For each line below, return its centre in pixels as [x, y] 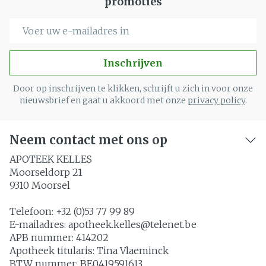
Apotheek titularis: [53, 251]
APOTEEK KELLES [51, 159]
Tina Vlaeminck [133, 251]
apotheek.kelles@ [109, 224]
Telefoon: [33, 211]
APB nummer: [43, 237]
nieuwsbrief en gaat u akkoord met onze [103, 100]
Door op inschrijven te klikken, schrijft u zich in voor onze [133, 88]
